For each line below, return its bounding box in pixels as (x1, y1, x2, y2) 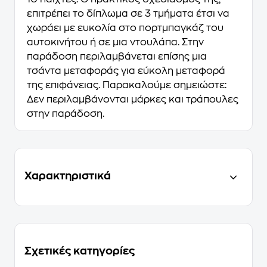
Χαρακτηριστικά (24, 170, 111, 181)
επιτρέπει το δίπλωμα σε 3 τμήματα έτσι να (27, 9, 229, 18)
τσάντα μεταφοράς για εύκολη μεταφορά (27, 66, 225, 76)
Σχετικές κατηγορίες (24, 246, 135, 256)
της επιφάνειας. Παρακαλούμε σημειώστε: (27, 80, 226, 90)
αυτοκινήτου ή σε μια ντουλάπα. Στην (27, 38, 204, 47)
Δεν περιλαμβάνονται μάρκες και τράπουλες (27, 95, 238, 104)
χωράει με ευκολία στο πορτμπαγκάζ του (27, 23, 223, 33)
